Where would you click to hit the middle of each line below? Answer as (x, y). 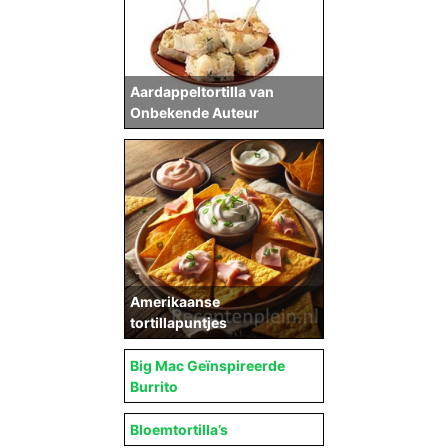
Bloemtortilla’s (179, 429)
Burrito (154, 386)
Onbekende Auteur (194, 112)
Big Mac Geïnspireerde (207, 365)
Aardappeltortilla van (202, 91)
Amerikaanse (175, 301)
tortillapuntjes (178, 322)
